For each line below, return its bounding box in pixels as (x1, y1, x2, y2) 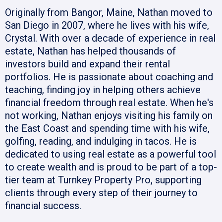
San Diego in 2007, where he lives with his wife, (5, 19, 209, 32)
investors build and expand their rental (5, 58, 170, 70)
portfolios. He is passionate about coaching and (5, 71, 213, 83)
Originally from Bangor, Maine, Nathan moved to (5, 6, 213, 19)
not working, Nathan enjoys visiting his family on (5, 110, 213, 122)
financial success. (5, 200, 81, 212)
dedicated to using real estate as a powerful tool (5, 148, 216, 161)
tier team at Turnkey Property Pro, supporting (5, 174, 202, 186)
